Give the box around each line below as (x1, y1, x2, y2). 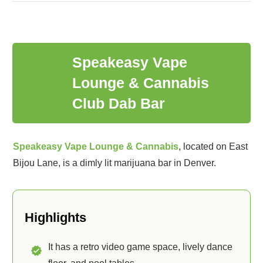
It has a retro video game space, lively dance (48, 242, 232, 252)
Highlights (25, 210, 86, 225)
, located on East (178, 141, 248, 151)
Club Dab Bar (72, 95, 166, 112)
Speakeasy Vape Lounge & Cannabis (13, 141, 178, 151)
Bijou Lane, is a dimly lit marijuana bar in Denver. (13, 158, 216, 168)
